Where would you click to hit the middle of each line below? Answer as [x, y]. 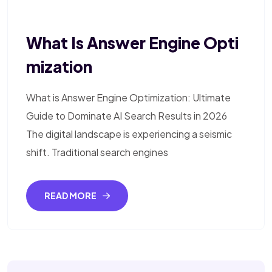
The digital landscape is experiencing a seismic [129, 134]
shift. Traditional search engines [97, 152]
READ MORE [71, 196]
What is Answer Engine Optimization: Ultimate [128, 98]
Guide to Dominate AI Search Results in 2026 [127, 116]
